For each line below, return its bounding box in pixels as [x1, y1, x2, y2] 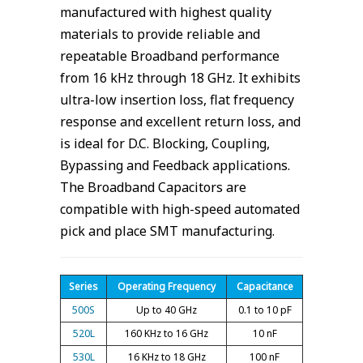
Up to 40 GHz [136, 303, 197, 317]
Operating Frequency [117, 280, 216, 293]
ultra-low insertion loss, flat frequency [60, 91, 294, 109]
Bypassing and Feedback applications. [60, 156, 290, 174]
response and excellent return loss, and [60, 113, 301, 130]
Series [69, 280, 98, 293]
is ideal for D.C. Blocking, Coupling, [60, 135, 270, 152]
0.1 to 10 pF [237, 303, 292, 317]
